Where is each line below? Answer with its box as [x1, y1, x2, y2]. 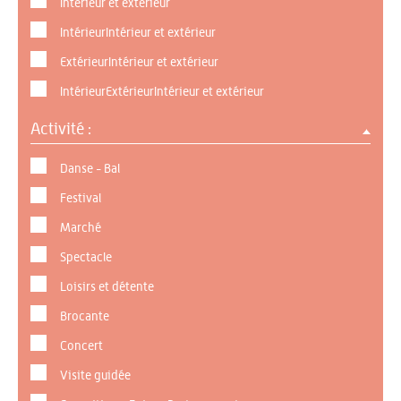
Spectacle [60, 252, 112, 264]
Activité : [30, 122, 96, 138]
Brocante [60, 311, 109, 323]
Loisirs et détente [60, 281, 154, 294]
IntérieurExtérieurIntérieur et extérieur [60, 86, 264, 98]
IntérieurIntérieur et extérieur [60, 27, 216, 39]
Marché [60, 222, 101, 235]
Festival [60, 192, 101, 205]
